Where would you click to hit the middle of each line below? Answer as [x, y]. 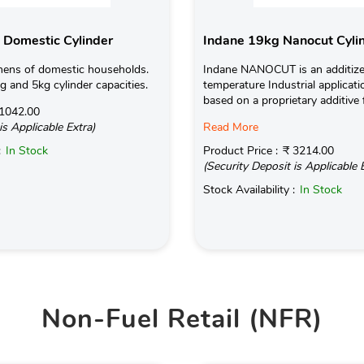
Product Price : [242, 150]
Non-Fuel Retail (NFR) [182, 318]
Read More [231, 127]
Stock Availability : [251, 189]
